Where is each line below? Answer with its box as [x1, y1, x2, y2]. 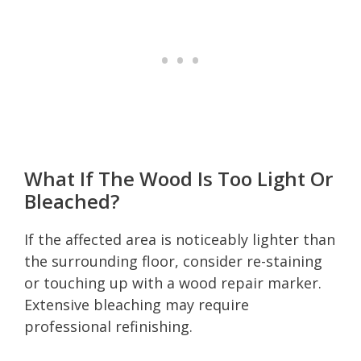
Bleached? [24, 187, 119, 214]
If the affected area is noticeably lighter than [24, 229, 335, 249]
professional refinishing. [24, 316, 193, 336]
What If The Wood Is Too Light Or [24, 164, 333, 192]
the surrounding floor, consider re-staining [24, 251, 322, 271]
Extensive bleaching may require [24, 294, 249, 314]
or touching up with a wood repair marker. [24, 272, 322, 293]
